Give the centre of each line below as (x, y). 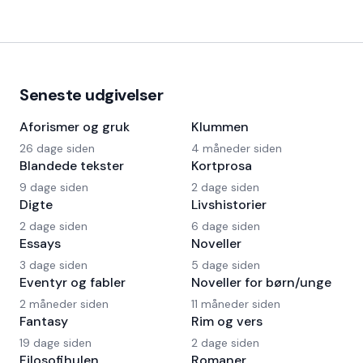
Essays (40, 243)
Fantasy (44, 321)
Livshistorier (229, 205)
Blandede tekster (72, 166)
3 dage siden (53, 265)
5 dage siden (226, 265)
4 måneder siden (237, 148)
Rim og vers (227, 321)
